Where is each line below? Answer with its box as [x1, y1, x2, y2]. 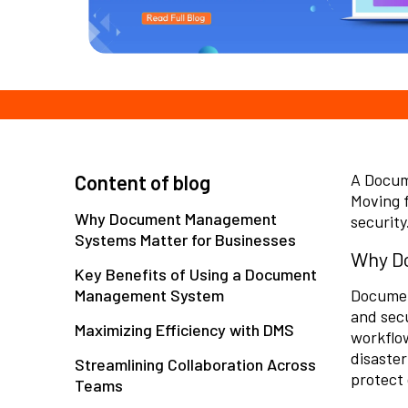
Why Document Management [75, 209, 277, 229]
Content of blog [75, 170, 210, 195]
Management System [75, 285, 224, 306]
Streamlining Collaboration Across [75, 354, 316, 375]
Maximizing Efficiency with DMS [75, 320, 294, 341]
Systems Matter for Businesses [75, 229, 296, 250]
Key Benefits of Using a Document [75, 264, 317, 285]
